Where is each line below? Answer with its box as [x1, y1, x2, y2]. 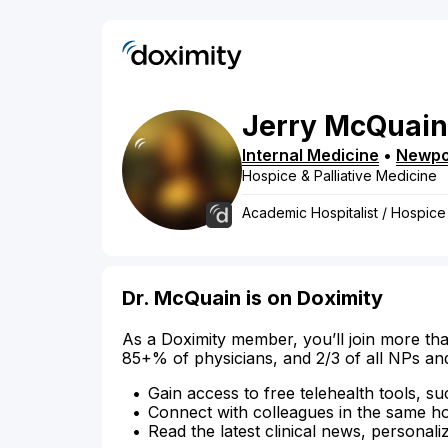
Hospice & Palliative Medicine [242, 167, 437, 185]
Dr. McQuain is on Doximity [122, 286, 383, 311]
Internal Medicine [242, 145, 379, 166]
